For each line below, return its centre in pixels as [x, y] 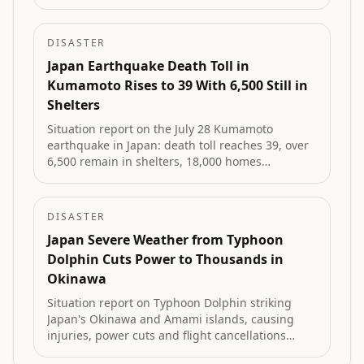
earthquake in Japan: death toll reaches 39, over [178, 145]
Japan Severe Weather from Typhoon [165, 240]
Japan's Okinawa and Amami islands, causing [171, 319]
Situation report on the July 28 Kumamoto [160, 129]
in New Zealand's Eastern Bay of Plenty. [154, 20]
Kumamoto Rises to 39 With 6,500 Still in [178, 85]
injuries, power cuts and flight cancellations [167, 335]
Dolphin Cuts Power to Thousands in [165, 259]
